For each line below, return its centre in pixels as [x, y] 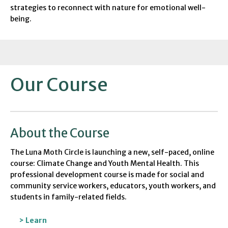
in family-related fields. [85, 197]
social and [187, 175]
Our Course [59, 85]
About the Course [60, 133]
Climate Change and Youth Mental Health [108, 164]
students [26, 197]
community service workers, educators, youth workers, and [113, 186]
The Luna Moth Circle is [51, 152]
